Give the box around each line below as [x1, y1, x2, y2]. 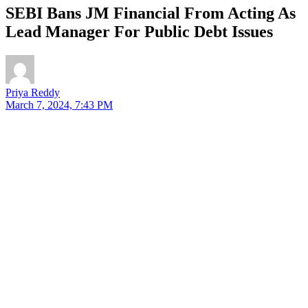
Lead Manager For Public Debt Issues [5, 22, 273, 41]
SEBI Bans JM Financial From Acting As [5, 3, 296, 22]
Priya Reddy [5, 86, 60, 98]
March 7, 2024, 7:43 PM [5, 98, 113, 111]
